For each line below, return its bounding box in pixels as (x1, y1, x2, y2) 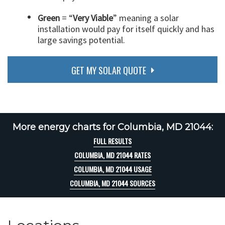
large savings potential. (38, 34, 125, 46)
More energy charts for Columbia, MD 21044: (12, 122, 213, 133)
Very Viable (73, 12, 113, 24)
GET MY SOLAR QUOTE (71, 63, 146, 77)
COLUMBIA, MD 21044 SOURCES (70, 178, 155, 189)
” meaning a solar (113, 12, 179, 24)
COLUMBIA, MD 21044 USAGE (73, 164, 152, 175)
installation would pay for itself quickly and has (38, 23, 214, 35)
